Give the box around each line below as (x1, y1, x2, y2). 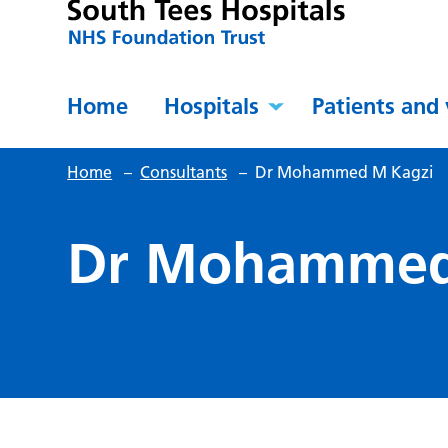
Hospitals (164, 92, 260, 121)
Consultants (140, 162, 228, 183)
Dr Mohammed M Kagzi (255, 162, 434, 183)
